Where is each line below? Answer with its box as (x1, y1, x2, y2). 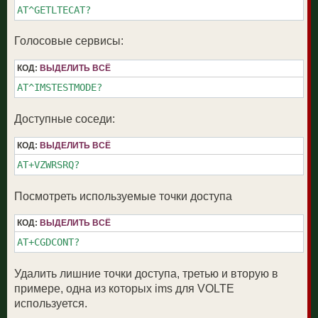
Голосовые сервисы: (14, 35, 124, 48)
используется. (14, 297, 87, 310)
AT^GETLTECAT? (17, 4, 91, 16)
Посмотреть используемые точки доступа (14, 190, 232, 202)
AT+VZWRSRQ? (17, 159, 79, 171)
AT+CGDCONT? (17, 236, 79, 248)
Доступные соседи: (14, 112, 115, 125)
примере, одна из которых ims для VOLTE (14, 283, 234, 295)
